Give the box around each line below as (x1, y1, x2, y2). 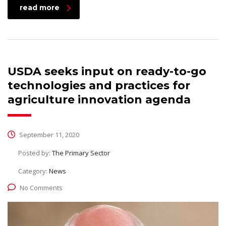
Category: (18, 166, 49, 176)
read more (20, 3, 60, 13)
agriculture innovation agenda (8, 93, 191, 107)
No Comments (20, 183, 63, 193)
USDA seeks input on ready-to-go (8, 65, 206, 79)
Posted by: (18, 148, 52, 158)
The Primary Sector (52, 148, 110, 158)
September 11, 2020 (18, 130, 79, 140)
